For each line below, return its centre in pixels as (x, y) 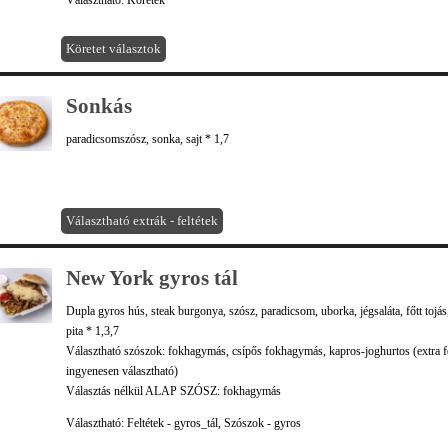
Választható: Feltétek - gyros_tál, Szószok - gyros (183, 423)
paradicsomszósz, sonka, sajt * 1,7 (147, 139)
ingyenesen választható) (122, 371)
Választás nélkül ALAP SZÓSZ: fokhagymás (173, 391)
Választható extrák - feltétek (142, 220)
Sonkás (99, 106)
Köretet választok (113, 48)
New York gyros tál (152, 278)
